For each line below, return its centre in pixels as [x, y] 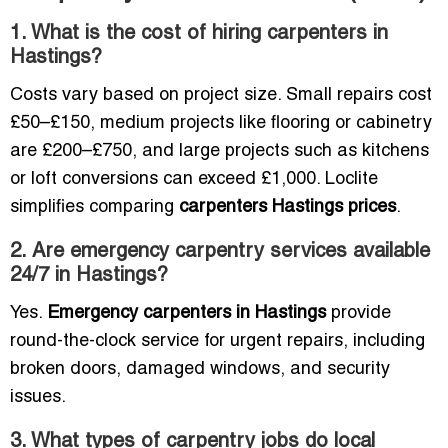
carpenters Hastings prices [287, 208]
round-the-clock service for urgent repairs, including [217, 342]
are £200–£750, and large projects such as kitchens [219, 152]
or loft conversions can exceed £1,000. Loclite [194, 180]
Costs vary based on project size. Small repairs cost [221, 96]
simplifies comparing [94, 208]
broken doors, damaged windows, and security [200, 370]
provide [358, 314]
